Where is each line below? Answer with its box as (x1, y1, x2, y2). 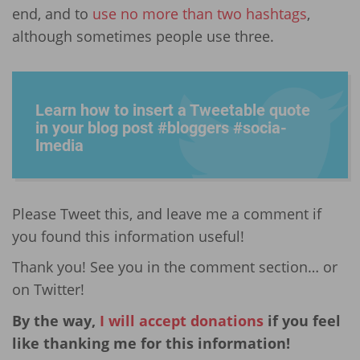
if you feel (268, 310, 341, 330)
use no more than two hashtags (92, 3, 307, 23)
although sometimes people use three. (12, 26, 274, 46)
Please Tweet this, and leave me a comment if (12, 203, 321, 223)
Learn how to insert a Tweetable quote (35, 100, 310, 120)
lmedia (35, 135, 84, 155)
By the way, (12, 310, 100, 330)
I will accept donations (100, 310, 268, 330)
